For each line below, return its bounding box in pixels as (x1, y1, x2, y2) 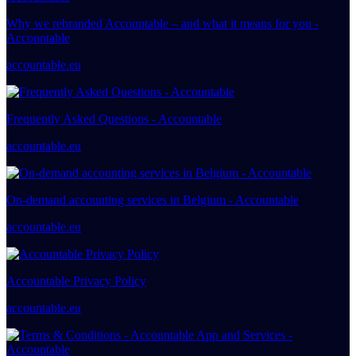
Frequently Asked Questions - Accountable (6, 111, 222, 126)
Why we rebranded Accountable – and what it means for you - (6, 16, 319, 30)
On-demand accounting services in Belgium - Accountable (6, 192, 299, 207)
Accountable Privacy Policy (6, 273, 146, 288)
